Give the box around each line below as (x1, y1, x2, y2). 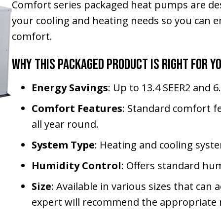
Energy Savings (31, 81, 108, 95)
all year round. (31, 117, 99, 131)
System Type (31, 138, 95, 152)
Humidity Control (31, 159, 121, 173)
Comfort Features (31, 102, 122, 115)
